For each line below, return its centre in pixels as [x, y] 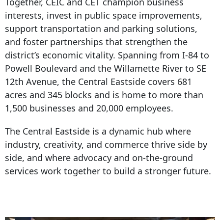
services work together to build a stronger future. [108, 171]
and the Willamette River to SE [142, 68]
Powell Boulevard [41, 68]
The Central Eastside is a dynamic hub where [98, 131]
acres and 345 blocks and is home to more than [104, 95]
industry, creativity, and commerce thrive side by [106, 144]
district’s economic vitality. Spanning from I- [96, 55]
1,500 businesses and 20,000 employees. [90, 108]
